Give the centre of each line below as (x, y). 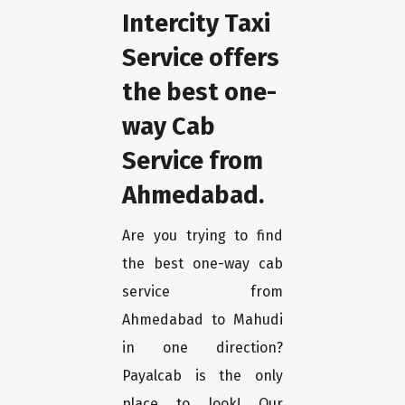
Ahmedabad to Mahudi (202, 320)
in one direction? (202, 348)
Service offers (201, 58)
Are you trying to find (202, 236)
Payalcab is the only (202, 376)
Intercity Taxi (196, 24)
